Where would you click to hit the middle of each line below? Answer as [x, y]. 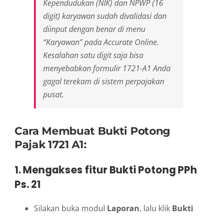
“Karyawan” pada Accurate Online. [101, 42]
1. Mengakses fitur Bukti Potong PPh [106, 170]
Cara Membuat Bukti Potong [92, 131]
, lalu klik [156, 208]
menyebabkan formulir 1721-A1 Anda [107, 69]
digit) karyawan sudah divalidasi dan [105, 16]
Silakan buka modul [70, 208]
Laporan [123, 208]
